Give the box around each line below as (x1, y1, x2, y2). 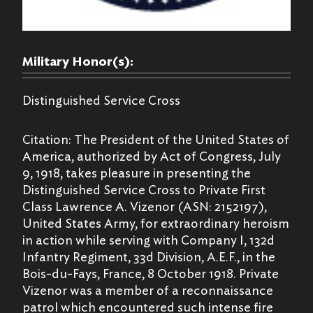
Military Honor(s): (22, 54, 133, 68)
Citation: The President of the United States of (22, 133, 289, 147)
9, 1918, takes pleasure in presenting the (22, 166, 251, 180)
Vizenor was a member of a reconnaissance (22, 284, 273, 298)
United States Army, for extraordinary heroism (22, 217, 289, 231)
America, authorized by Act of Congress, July (22, 150, 281, 163)
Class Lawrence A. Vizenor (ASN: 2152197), (22, 200, 267, 214)
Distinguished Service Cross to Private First (22, 183, 265, 197)
